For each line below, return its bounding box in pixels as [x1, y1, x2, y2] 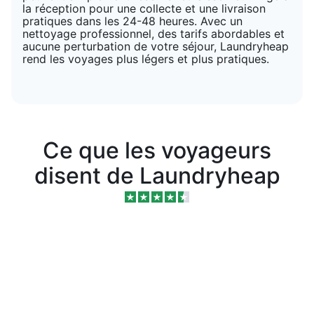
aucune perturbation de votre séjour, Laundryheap [22, 39, 289, 53]
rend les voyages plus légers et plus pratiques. [22, 51, 269, 66]
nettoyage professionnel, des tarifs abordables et [22, 26, 285, 41]
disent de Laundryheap [34, 161, 280, 189]
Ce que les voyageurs [43, 136, 271, 164]
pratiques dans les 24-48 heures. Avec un [22, 13, 243, 28]
